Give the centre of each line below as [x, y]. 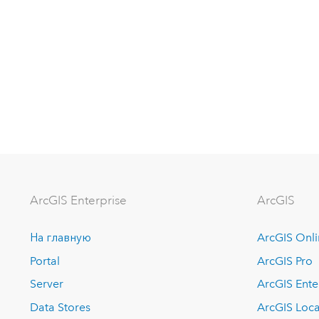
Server [47, 284]
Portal [45, 261]
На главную [61, 238]
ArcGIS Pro [285, 261]
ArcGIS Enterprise [79, 200]
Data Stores [61, 307]
